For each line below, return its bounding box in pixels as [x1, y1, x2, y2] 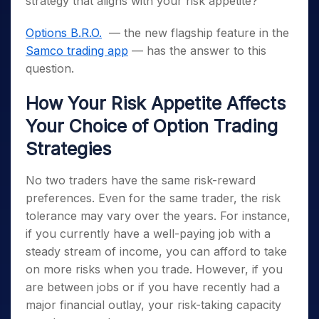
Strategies [26, 137, 111, 159]
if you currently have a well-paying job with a [26, 226, 271, 241]
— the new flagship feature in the [102, 25, 289, 40]
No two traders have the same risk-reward [26, 172, 256, 187]
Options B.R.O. [26, 25, 102, 40]
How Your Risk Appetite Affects [26, 92, 286, 114]
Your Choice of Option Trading [26, 115, 278, 137]
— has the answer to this [128, 43, 266, 58]
